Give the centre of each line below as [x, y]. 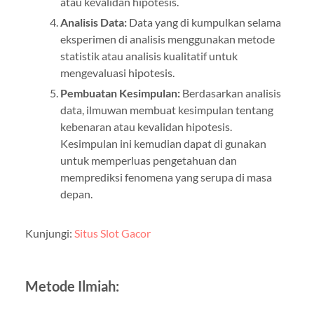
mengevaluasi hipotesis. [117, 72]
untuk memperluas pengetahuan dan [148, 160]
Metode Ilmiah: [72, 286]
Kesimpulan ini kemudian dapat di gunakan [163, 143]
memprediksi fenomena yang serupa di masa [166, 177]
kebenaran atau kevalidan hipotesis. [146, 126]
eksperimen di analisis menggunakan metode [167, 39]
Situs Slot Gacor [112, 233]
